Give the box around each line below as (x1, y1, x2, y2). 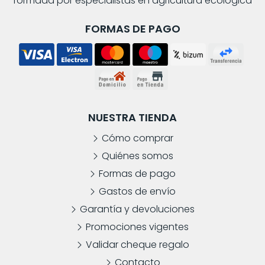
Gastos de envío (99, 185, 176, 199)
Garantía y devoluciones (80, 202, 195, 216)
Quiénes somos (101, 149, 173, 163)
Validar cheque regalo (85, 238, 189, 252)
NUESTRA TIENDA (88, 110, 177, 125)
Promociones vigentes (86, 220, 189, 234)
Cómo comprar (101, 131, 173, 146)
